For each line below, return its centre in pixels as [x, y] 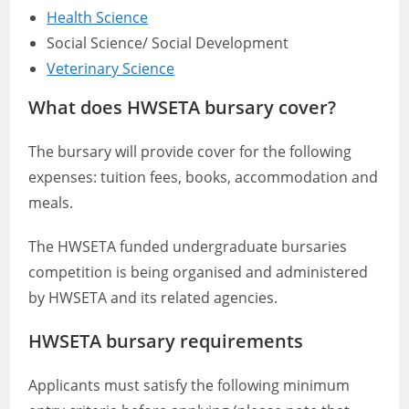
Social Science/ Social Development [168, 43]
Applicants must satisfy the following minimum [189, 385]
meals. [51, 203]
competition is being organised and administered [199, 272]
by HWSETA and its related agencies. [153, 298]
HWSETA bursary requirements [166, 341]
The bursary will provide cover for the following [190, 152]
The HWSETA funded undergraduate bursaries [188, 246]
